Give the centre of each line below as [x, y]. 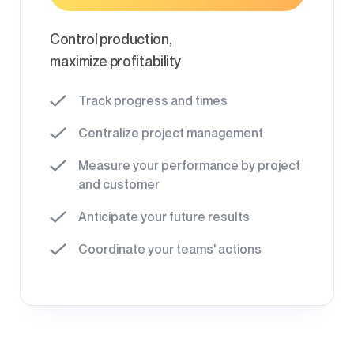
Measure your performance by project [189, 165]
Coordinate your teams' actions [170, 249]
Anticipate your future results [164, 217]
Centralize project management [171, 133]
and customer [119, 184]
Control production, [116, 39]
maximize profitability [116, 61]
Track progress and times [153, 100]
